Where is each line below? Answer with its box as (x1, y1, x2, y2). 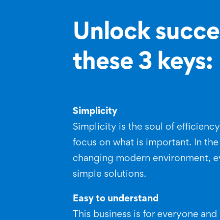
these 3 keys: (72, 52, 213, 75)
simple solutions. (72, 170, 146, 179)
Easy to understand (72, 194, 159, 203)
